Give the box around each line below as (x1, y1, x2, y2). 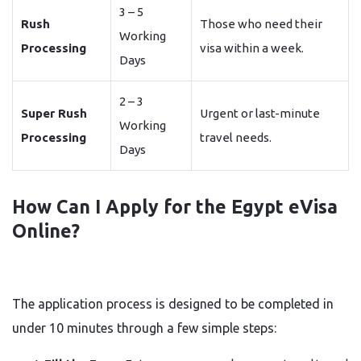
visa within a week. (200, 41, 304, 55)
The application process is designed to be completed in (12, 297, 334, 311)
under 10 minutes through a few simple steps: (12, 321, 276, 335)
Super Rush (21, 106, 87, 120)
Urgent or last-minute (200, 106, 320, 120)
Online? (12, 221, 80, 241)
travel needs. (200, 131, 272, 144)
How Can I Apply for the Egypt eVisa (12, 197, 338, 217)
